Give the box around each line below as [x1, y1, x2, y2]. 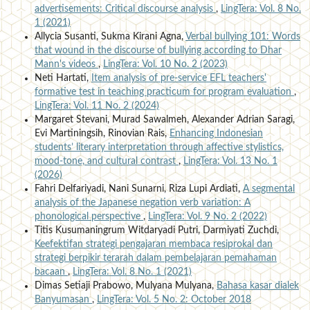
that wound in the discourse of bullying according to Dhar [34, 45, 282, 55]
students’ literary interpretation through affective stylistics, [34, 142, 284, 152]
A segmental [242, 183, 295, 194]
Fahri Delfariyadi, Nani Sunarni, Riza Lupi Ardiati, [34, 183, 243, 194]
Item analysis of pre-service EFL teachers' [91, 73, 266, 83]
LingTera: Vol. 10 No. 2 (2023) [102, 59, 228, 69]
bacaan [34, 266, 68, 277]
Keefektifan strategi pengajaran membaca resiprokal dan [34, 239, 273, 249]
